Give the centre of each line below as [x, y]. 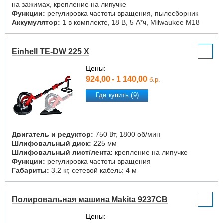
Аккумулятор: [36, 22]
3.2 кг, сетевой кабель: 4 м [93, 170]
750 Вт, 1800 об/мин [127, 134]
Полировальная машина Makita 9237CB [90, 199]
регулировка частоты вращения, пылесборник [122, 13]
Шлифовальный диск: [52, 143]
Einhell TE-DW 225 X [51, 52]
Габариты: [31, 170]
